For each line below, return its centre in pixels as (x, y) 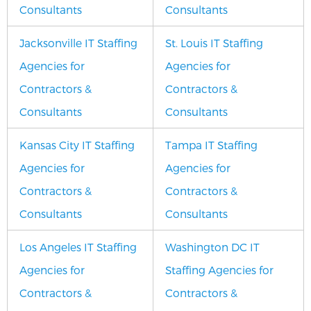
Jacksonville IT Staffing (78, 43)
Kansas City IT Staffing (77, 145)
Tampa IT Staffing (211, 145)
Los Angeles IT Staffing (78, 247)
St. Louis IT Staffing (214, 43)
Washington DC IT (212, 247)
